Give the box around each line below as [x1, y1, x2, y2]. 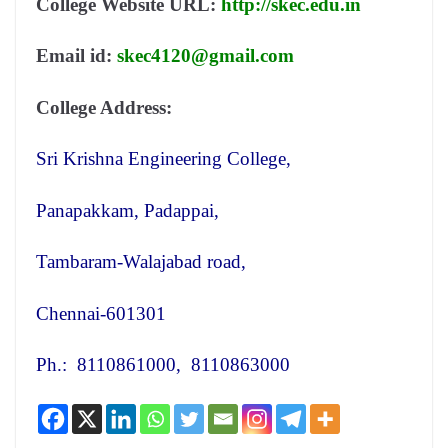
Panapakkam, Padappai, [36, 199, 219, 221]
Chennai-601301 [36, 302, 166, 324]
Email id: [36, 45, 117, 67]
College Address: [36, 96, 172, 118]
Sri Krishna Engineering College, [36, 148, 291, 170]
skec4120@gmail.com [117, 45, 294, 67]
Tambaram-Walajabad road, [36, 251, 246, 273]
